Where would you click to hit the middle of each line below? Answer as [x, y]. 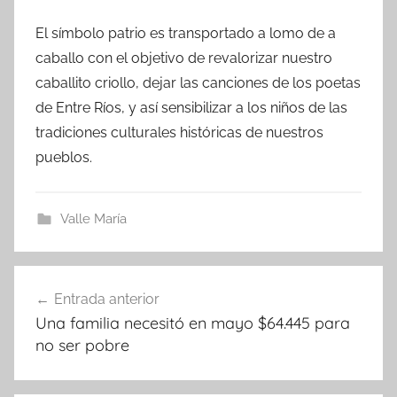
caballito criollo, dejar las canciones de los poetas [198, 82]
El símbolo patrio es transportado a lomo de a [186, 33]
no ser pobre [82, 345]
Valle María [93, 218]
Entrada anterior [107, 299]
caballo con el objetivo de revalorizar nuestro [184, 58]
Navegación [79, 280]
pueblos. [66, 157]
